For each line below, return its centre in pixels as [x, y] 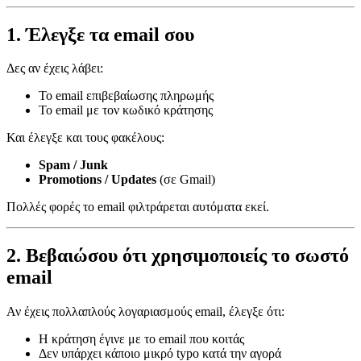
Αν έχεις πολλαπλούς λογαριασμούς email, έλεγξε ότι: [145, 312]
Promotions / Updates [98, 180]
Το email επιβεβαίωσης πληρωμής [126, 96]
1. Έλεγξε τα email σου [100, 34]
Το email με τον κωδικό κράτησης [126, 110]
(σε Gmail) [186, 180]
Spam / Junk [73, 165]
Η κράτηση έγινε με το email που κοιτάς [141, 339]
